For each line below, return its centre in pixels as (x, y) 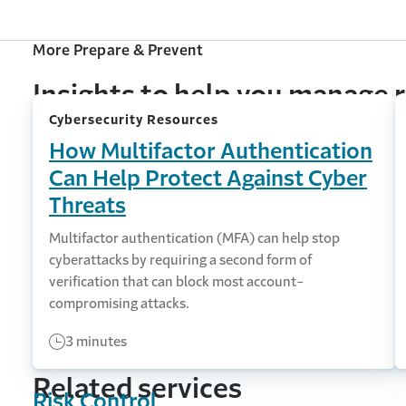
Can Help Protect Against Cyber (208, 178)
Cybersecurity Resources (134, 119)
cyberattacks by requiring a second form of (180, 259)
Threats (87, 205)
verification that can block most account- (176, 281)
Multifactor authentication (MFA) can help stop (194, 237)
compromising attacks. (119, 303)
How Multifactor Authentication (211, 151)
